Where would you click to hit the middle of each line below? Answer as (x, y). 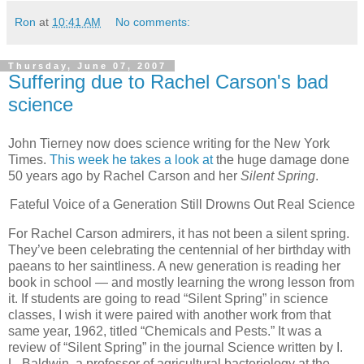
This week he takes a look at (131, 159)
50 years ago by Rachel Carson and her (124, 175)
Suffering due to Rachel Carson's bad (168, 81)
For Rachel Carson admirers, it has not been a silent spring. (179, 234)
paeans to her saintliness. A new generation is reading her (174, 266)
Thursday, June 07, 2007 (87, 65)
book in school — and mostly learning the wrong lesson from (181, 283)
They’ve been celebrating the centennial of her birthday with (180, 250)
